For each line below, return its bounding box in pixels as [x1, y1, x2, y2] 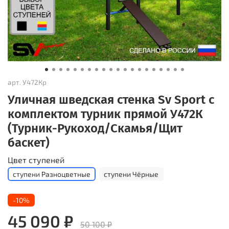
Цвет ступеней [8, 154, 64, 165]
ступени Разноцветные [13, 169, 90, 178]
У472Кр [22, 77, 47, 86]
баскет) [8, 135, 50, 150]
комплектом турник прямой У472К [8, 106, 203, 121]
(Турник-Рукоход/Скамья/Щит [8, 121, 182, 135]
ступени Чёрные [104, 169, 158, 178]
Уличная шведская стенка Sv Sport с [8, 92, 214, 107]
